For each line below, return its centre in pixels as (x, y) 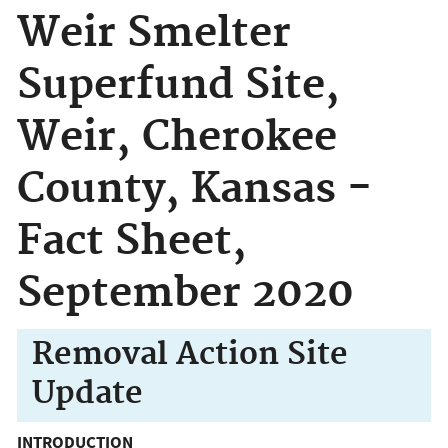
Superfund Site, (178, 86)
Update (87, 394)
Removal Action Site (190, 355)
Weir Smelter (154, 34)
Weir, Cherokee (177, 138)
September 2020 (185, 294)
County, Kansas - (194, 190)
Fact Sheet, (132, 242)
